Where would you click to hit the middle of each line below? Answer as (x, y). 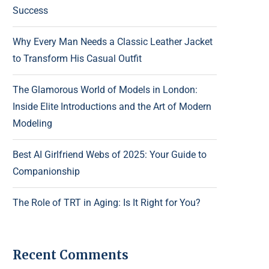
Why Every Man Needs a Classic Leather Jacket (113, 42)
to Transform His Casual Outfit (77, 59)
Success (32, 11)
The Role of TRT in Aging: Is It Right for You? (107, 203)
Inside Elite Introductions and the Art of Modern (112, 107)
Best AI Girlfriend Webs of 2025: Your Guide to (110, 155)
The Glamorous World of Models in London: (105, 90)
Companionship (46, 172)
